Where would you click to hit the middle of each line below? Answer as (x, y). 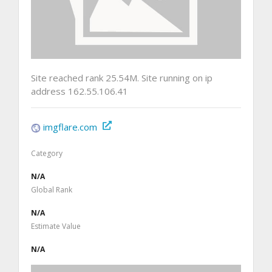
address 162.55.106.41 (80, 91)
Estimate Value (56, 226)
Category (47, 153)
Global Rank (52, 189)
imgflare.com (70, 127)
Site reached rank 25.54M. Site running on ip (122, 77)
